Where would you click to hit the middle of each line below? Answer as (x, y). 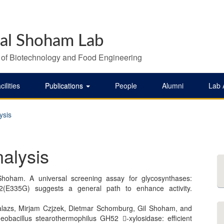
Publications (65, 85)
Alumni (173, 85)
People (126, 85)
